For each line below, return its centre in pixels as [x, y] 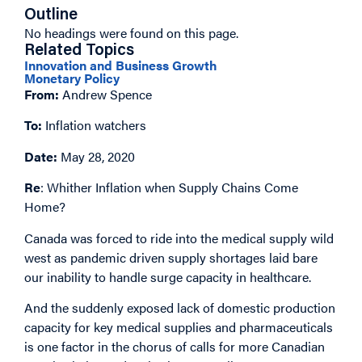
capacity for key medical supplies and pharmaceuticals [179, 326]
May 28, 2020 [98, 156]
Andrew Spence [107, 94]
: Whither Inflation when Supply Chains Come [169, 187]
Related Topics [79, 51]
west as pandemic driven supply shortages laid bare [171, 257]
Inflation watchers [96, 125]
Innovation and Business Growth [121, 65]
